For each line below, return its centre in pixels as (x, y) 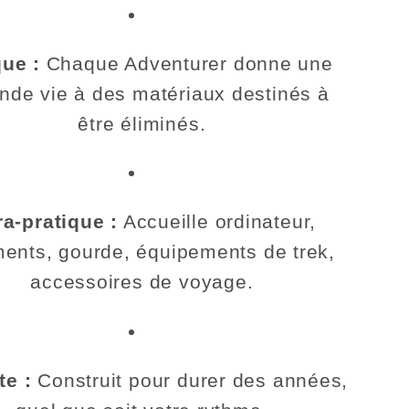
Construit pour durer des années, (190, 380)
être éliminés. (142, 123)
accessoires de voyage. (142, 282)
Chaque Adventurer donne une (186, 63)
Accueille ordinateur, (217, 222)
